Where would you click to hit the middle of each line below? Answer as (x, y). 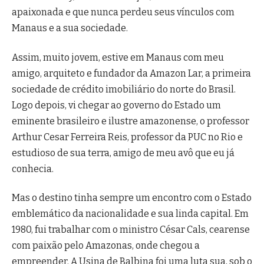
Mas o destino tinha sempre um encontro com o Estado (132, 198)
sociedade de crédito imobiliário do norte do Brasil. (124, 89)
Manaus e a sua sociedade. (70, 28)
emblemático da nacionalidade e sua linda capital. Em (130, 214)
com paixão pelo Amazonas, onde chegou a (106, 246)
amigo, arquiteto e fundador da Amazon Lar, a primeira (131, 73)
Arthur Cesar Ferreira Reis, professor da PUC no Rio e (127, 137)
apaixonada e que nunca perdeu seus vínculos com (123, 12)
